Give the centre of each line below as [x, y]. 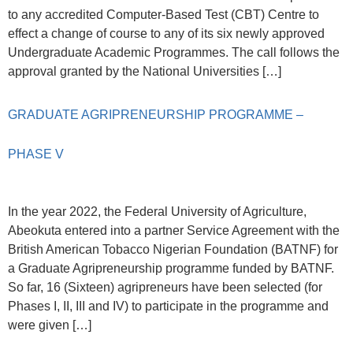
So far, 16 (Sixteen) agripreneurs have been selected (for [165, 288]
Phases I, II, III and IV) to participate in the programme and [168, 307]
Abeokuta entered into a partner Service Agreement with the [174, 231]
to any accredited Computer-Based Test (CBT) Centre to [163, 15]
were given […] [50, 325]
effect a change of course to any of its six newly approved [166, 33]
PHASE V [36, 154]
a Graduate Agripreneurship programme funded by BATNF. [171, 269]
